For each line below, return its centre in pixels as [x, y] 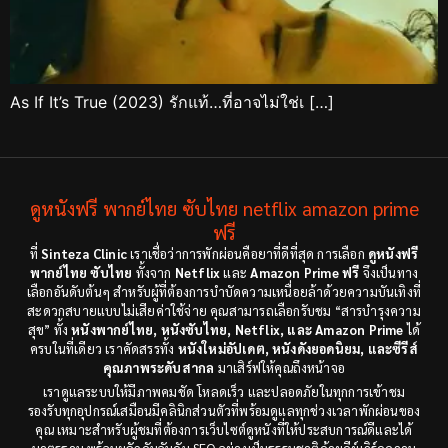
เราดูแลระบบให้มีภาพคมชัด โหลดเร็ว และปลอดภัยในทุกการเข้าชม [224, 391]
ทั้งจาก [153, 272]
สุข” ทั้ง [49, 329]
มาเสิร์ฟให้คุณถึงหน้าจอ [280, 367]
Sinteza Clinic [84, 253]
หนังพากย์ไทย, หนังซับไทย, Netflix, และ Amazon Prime [237, 329]
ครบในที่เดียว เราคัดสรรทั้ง [104, 348]
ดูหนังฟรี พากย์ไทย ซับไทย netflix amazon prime [224, 207]
